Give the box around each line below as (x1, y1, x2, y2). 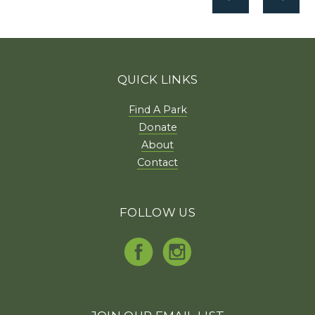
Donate (138, 120, 177, 134)
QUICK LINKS (117, 72, 198, 86)
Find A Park (128, 103, 187, 116)
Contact (137, 155, 178, 169)
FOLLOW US (119, 205, 196, 219)
